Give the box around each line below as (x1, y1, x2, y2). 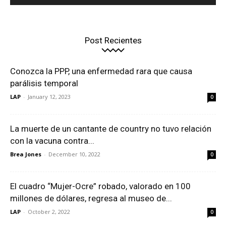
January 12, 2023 (28, 93, 71, 101)
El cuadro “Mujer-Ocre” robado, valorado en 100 (10, 181, 191, 192)
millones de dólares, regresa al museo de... (10, 193, 172, 204)
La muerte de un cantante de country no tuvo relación (10, 124, 211, 134)
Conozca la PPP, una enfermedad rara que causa (10, 66, 192, 77)
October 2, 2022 (28, 208, 70, 216)
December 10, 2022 (48, 150, 100, 158)
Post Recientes (84, 35, 142, 46)
